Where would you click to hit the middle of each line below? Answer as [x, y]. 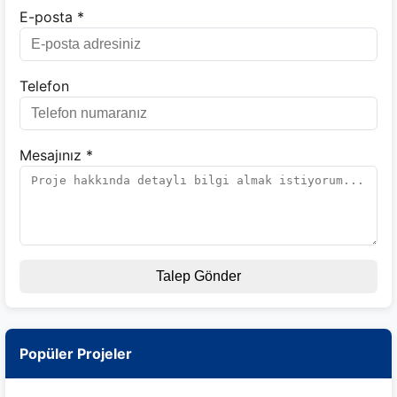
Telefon [44, 86]
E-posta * [52, 17]
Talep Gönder [198, 276]
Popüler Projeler [76, 354]
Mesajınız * [56, 155]
